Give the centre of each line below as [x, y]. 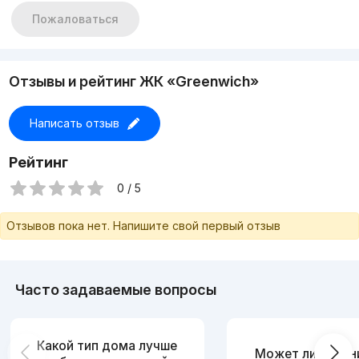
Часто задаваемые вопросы [115, 290]
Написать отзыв [74, 123]
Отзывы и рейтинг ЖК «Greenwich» [133, 82]
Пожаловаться [75, 19]
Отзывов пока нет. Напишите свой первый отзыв [143, 226]
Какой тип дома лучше [107, 345]
